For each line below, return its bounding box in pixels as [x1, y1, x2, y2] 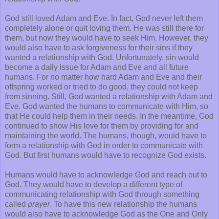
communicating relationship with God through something [5, 190, 199, 198]
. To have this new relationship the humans [50, 199, 197, 208]
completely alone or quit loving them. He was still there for [5, 23, 204, 32]
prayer [28, 199, 50, 208]
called [5, 199, 28, 208]
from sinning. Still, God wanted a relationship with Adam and [5, 92, 213, 101]
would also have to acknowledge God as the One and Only [5, 209, 208, 218]
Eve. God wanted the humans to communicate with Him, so [5, 102, 208, 110]
